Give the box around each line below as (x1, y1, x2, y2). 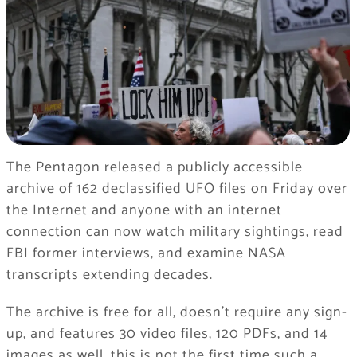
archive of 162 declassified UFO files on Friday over (6, 177, 347, 202)
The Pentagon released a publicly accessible (6, 155, 303, 180)
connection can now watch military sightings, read (6, 220, 343, 245)
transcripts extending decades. (6, 263, 213, 288)
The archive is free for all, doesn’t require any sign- (6, 300, 347, 325)
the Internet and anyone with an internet (6, 198, 282, 223)
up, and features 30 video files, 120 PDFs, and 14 (6, 322, 328, 347)
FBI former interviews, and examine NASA (6, 241, 286, 266)
